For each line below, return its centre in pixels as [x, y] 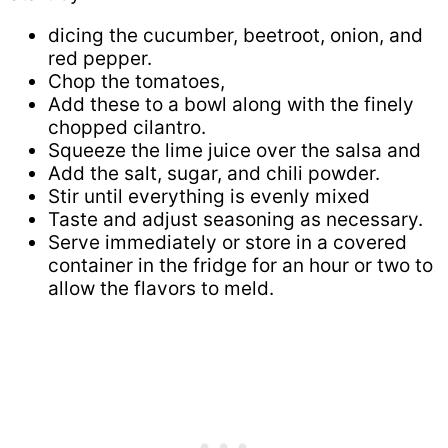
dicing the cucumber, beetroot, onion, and [235, 35]
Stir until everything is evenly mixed [209, 196]
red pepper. [100, 58]
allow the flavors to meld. [161, 288]
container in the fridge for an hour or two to [240, 265]
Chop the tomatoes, [136, 81]
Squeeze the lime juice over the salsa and [237, 150]
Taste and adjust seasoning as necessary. [238, 219]
